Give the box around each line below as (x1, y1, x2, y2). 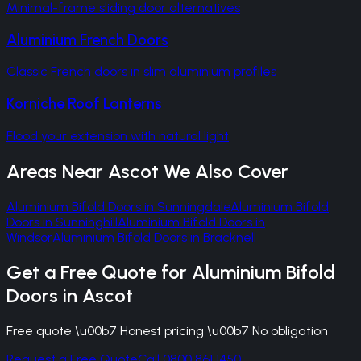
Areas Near (6, 159, 108, 183)
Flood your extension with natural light (6, 127, 229, 143)
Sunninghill (56, 214, 118, 230)
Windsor (6, 229, 52, 245)
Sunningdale (157, 198, 230, 214)
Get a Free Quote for (6, 260, 192, 284)
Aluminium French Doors (6, 30, 168, 49)
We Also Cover (159, 159, 288, 183)
